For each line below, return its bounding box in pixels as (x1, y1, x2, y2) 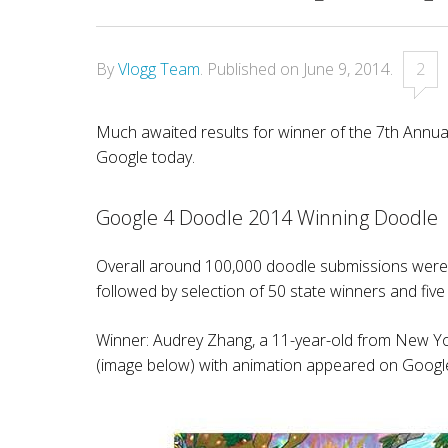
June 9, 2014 (303, 58, 390, 80)
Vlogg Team (118, 58, 200, 80)
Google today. (96, 146, 195, 168)
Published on (207, 58, 303, 80)
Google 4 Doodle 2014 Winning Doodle (96, 204, 438, 231)
